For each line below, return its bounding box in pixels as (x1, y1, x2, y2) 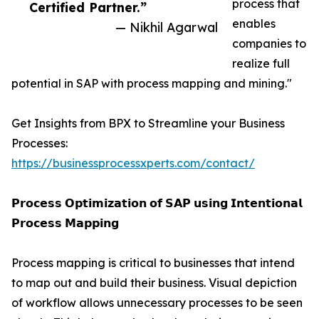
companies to (232, 36, 306, 51)
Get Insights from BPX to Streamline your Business (11, 116, 285, 131)
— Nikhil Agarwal (115, 19, 218, 36)
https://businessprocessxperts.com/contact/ (11, 156, 255, 171)
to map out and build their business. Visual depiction (11, 276, 297, 291)
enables (232, 16, 276, 31)
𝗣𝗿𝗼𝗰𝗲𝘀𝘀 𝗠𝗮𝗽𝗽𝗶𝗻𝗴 (11, 216, 119, 231)
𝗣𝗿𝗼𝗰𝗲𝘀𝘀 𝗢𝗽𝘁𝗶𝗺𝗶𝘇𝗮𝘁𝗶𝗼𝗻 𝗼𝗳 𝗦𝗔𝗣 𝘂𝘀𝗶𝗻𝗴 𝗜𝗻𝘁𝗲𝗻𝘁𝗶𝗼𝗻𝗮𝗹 (11, 196, 302, 211)
